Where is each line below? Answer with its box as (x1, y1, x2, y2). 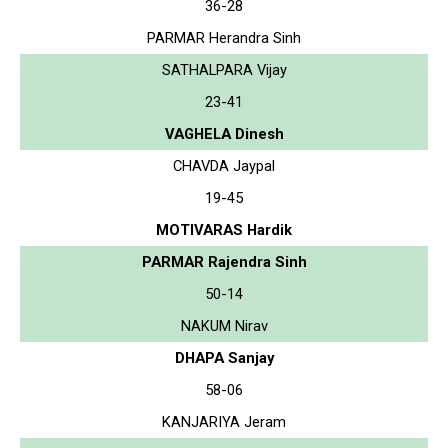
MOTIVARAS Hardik (156, 220, 292, 239)
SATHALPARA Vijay (161, 60, 287, 79)
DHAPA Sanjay (174, 348, 274, 367)
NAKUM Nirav (180, 316, 268, 335)
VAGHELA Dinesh (164, 124, 284, 143)
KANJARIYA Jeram (162, 412, 286, 431)
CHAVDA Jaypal (173, 156, 275, 175)
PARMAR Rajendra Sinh (141, 252, 307, 271)
